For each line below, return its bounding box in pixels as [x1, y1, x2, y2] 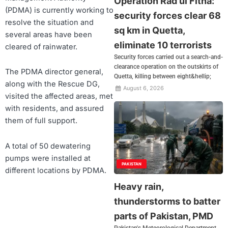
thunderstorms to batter [114, 195, 220, 207]
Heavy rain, [114, 181, 163, 192]
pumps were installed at [5, 153, 91, 163]
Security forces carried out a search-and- [114, 53, 223, 61]
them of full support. [5, 116, 77, 126]
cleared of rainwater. [5, 42, 77, 51]
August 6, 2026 [122, 84, 164, 92]
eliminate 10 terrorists [114, 40, 212, 50]
